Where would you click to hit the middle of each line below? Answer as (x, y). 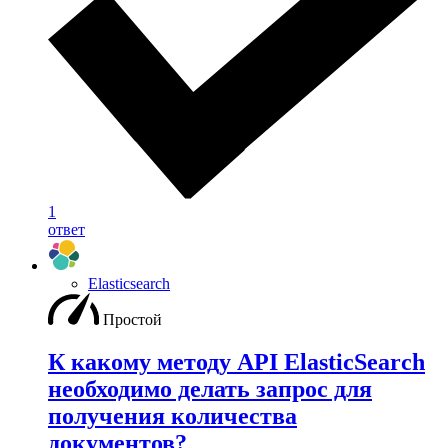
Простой (132, 320)
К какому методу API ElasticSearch (236, 361)
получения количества (172, 415)
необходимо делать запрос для (210, 388)
